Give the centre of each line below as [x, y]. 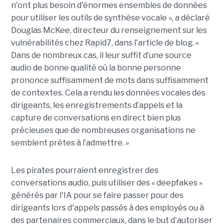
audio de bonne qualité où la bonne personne [96, 67]
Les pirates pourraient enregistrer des [84, 170]
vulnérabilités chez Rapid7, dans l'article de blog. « [105, 42]
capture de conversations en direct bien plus [96, 117]
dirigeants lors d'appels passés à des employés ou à [107, 207]
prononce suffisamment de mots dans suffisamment [109, 80]
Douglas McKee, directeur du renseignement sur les [109, 30]
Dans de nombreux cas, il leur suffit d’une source [101, 55]
